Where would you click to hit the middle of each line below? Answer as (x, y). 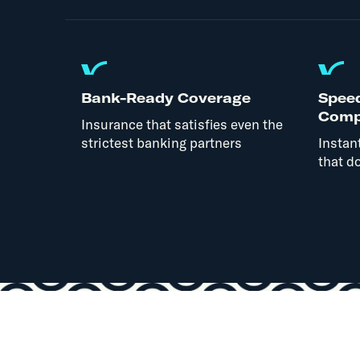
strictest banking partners (161, 142)
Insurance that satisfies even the (182, 124)
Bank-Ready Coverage (166, 97)
